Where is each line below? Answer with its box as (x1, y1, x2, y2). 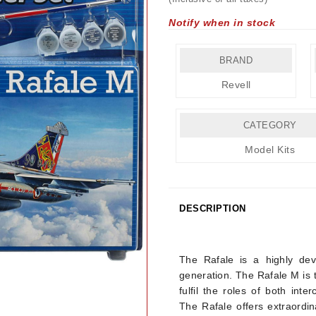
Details (179, 231, 214, 243)
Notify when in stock (169, 17, 275, 28)
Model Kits (245, 144, 296, 155)
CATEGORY (243, 120, 297, 130)
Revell (221, 79, 251, 90)
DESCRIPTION (179, 203, 246, 214)
